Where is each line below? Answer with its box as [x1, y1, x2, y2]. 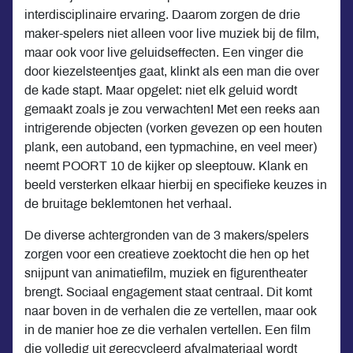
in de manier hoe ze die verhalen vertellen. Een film [24, 322, 310, 336]
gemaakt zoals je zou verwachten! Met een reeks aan [24, 102, 320, 116]
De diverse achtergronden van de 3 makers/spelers [24, 228, 309, 242]
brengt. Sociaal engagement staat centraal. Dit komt [24, 284, 312, 299]
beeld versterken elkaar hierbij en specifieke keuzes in [24, 177, 327, 191]
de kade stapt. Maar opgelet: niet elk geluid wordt [24, 83, 297, 97]
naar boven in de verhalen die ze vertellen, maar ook [24, 303, 317, 318]
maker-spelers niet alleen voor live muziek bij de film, [24, 26, 319, 40]
